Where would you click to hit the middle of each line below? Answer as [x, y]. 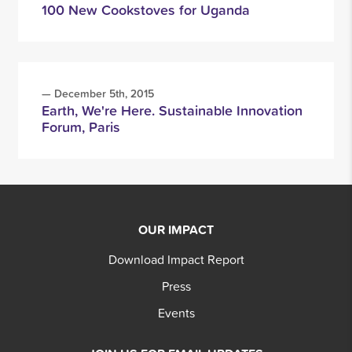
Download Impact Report [176, 259]
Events [176, 313]
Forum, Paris [81, 127]
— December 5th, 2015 [98, 93]
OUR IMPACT [176, 229]
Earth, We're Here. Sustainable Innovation [172, 110]
